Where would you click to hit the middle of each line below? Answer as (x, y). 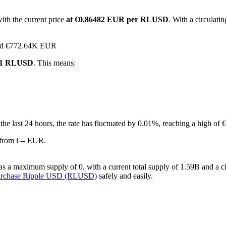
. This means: (54, 63)
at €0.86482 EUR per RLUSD (117, 20)
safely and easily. (125, 176)
